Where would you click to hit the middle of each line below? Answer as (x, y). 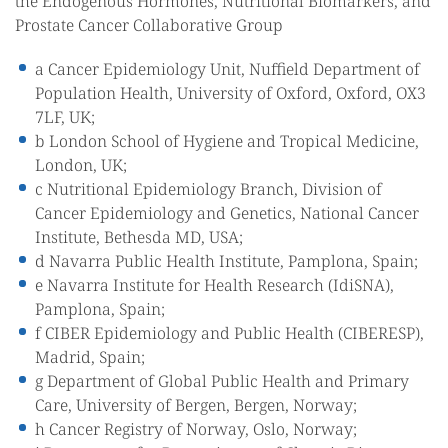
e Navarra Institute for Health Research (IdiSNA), (214, 285)
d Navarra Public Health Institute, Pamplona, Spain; (226, 261)
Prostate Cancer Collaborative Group (149, 25)
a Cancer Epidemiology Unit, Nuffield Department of (227, 69)
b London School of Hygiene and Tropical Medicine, (227, 141)
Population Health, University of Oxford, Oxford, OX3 (230, 93)
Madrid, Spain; (90, 357)
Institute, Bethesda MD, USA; (139, 237)
